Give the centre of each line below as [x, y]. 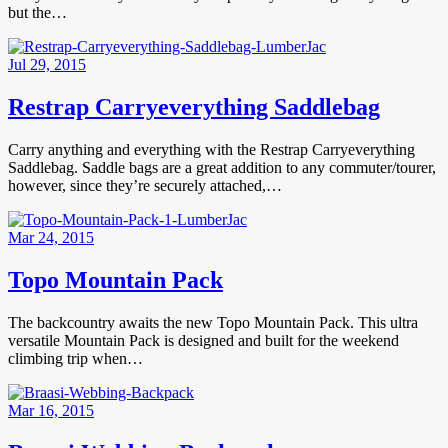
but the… [37, 13]
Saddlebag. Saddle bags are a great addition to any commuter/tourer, [222, 168]
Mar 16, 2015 [51, 410]
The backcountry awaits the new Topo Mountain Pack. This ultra [213, 322]
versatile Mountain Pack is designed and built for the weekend [203, 340]
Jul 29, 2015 [47, 65]
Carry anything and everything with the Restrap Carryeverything [211, 150]
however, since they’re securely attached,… [145, 186]
